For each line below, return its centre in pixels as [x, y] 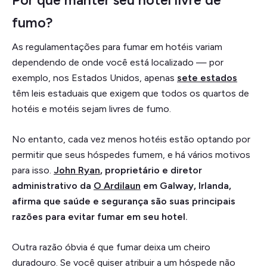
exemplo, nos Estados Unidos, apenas [94, 77]
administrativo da [53, 185]
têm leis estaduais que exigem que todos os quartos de [131, 93]
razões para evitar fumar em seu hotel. [100, 216]
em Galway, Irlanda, [186, 185]
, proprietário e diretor [151, 170]
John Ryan [77, 170]
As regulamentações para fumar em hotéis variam [117, 46]
